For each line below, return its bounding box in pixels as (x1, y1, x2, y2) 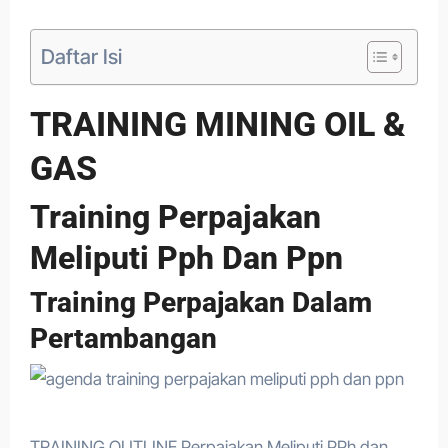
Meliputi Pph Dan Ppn (29, 238, 343, 277)
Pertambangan (29, 322, 217, 355)
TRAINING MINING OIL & (29, 104, 406, 144)
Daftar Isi (40, 43, 122, 69)
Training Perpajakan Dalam (29, 286, 372, 319)
